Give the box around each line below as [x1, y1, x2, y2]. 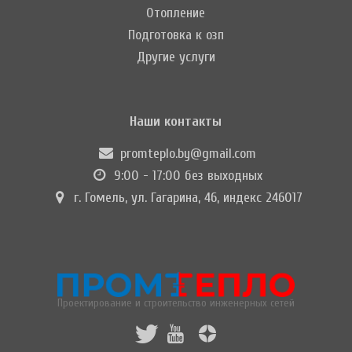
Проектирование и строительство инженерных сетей [57, 296, 295, 310]
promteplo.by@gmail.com [119, 145, 256, 163]
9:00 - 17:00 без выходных [109, 167, 262, 185]
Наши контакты [130, 113, 222, 130]
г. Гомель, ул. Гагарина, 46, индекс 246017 [69, 189, 302, 207]
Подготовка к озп [127, 27, 224, 44]
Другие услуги [136, 49, 215, 66]
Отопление [146, 5, 206, 22]
